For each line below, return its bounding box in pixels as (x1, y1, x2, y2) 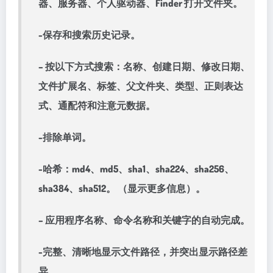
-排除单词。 (38, 131, 91, 143)
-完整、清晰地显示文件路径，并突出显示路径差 (38, 246, 247, 258)
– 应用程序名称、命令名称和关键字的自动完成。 (38, 214, 250, 226)
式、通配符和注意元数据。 (38, 99, 155, 112)
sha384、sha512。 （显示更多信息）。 (38, 182, 205, 194)
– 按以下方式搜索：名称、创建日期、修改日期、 (38, 60, 250, 73)
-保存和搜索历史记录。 (38, 29, 140, 41)
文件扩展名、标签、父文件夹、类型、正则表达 (38, 80, 243, 92)
